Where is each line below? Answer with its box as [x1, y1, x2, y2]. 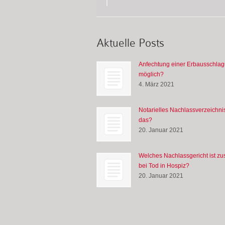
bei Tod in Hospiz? [139, 162, 189, 169]
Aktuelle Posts [96, 37, 164, 50]
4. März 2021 [139, 80, 174, 88]
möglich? [139, 70, 164, 78]
